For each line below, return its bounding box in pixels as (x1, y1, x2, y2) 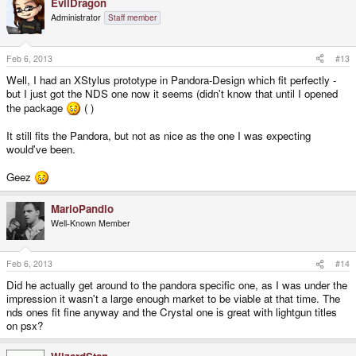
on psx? (6, 318, 43, 334)
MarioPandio (51, 200, 114, 216)
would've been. (6, 141, 75, 157)
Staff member (108, 12, 157, 23)
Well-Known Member (51, 216, 130, 229)
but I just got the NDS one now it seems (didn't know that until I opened (6, 85, 338, 101)
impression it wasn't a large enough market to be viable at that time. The (6, 291, 340, 307)
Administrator (51, 11, 101, 23)
